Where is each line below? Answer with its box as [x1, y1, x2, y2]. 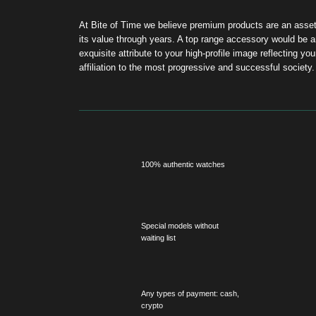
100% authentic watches [126, 7, 202, 16]
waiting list [126, 73, 157, 81]
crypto [126, 133, 146, 141]
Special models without [126, 62, 196, 71]
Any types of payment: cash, [126, 122, 214, 130]
